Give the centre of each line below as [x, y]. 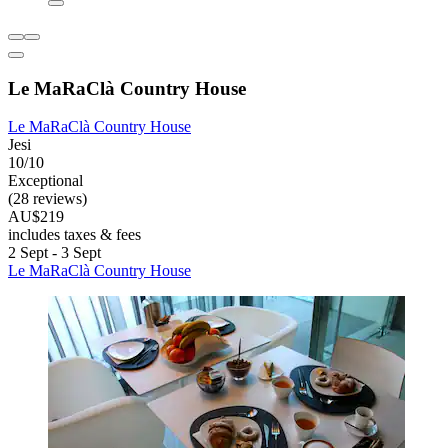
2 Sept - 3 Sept [54, 253]
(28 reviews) [47, 199]
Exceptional [45, 181]
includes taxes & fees [74, 235]
